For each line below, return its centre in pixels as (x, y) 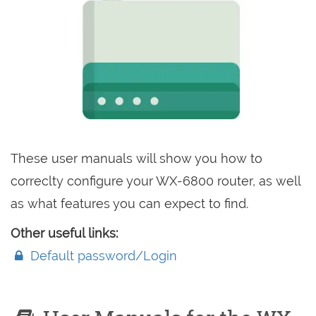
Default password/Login (102, 256)
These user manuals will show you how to (136, 158)
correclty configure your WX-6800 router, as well (156, 181)
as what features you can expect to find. (129, 203)
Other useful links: (64, 233)
